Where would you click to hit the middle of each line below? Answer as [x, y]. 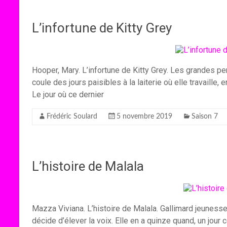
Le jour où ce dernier [68, 94]
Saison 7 [205, 117]
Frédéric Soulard [72, 117]
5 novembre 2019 [144, 117]
